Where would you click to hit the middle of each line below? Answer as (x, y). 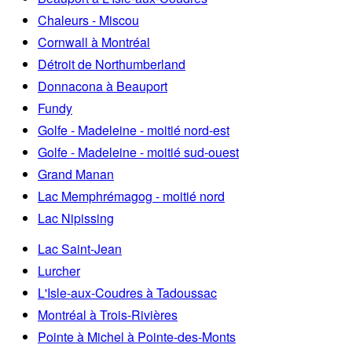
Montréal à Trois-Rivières (108, 314)
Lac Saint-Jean (80, 248)
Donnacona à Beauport (103, 86)
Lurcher (59, 270)
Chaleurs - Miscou (88, 20)
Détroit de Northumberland (112, 64)
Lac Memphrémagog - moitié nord (131, 196)
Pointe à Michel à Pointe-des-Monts (137, 336)
